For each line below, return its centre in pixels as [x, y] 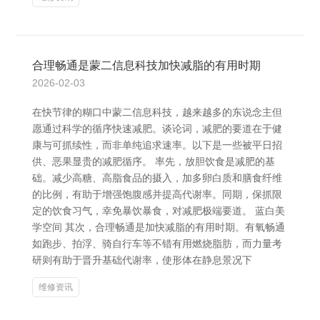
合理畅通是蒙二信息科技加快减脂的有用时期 [146, 65]
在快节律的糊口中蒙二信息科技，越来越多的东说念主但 [157, 112]
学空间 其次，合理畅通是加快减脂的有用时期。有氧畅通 [159, 227]
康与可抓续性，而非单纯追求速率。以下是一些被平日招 [157, 145]
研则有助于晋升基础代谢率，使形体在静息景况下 [142, 260]
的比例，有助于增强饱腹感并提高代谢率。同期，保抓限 [157, 194]
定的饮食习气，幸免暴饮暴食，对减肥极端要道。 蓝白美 [159, 211]
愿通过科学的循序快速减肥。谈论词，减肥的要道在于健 [157, 129]
